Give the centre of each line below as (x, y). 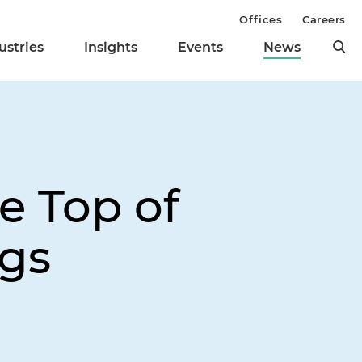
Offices (261, 19)
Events (200, 48)
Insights (111, 48)
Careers (324, 19)
